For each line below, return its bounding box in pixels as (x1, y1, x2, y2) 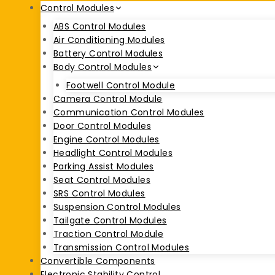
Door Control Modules (53, 120, 151, 133)
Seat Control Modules (53, 174, 150, 187)
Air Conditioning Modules (53, 34, 165, 47)
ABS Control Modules (53, 20, 146, 33)
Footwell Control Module (66, 79, 176, 92)
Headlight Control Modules (53, 147, 172, 160)
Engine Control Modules (53, 133, 160, 146)
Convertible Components (41, 255, 155, 268)
